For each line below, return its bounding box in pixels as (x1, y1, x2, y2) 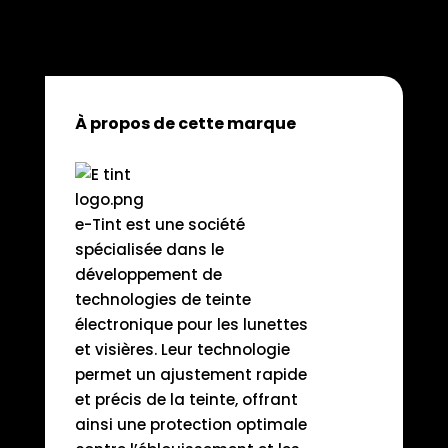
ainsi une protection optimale (74, 414, 307, 436)
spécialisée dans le (74, 239, 224, 261)
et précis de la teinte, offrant (74, 389, 298, 411)
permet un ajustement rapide (74, 364, 307, 386)
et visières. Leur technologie (74, 339, 290, 361)
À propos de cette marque (74, 112, 296, 136)
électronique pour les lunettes (74, 314, 308, 336)
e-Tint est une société (74, 214, 245, 236)
